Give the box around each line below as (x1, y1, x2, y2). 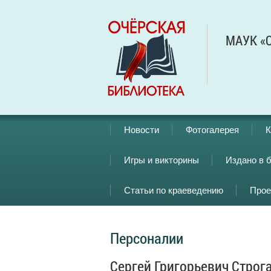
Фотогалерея (186, 125, 239, 135)
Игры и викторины (124, 155, 199, 165)
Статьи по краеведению (124, 185, 223, 195)
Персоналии (110, 228, 183, 248)
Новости (124, 125, 159, 135)
